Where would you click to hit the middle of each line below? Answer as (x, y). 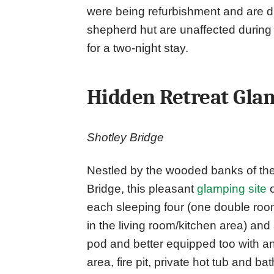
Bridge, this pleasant (142, 188)
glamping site (232, 188)
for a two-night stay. (138, 48)
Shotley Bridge (125, 137)
